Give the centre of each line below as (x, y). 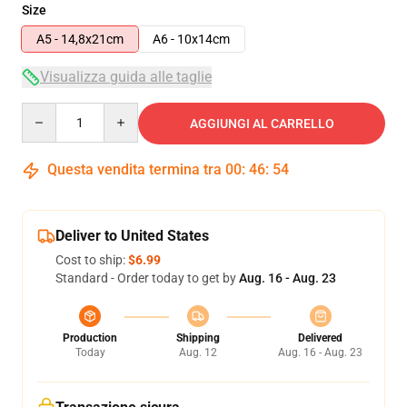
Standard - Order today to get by (147, 278)
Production (90, 338)
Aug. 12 (198, 353)
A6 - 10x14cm (191, 40)
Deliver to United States (132, 236)
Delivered (320, 338)
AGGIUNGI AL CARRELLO (262, 124)
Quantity (46, 111)
